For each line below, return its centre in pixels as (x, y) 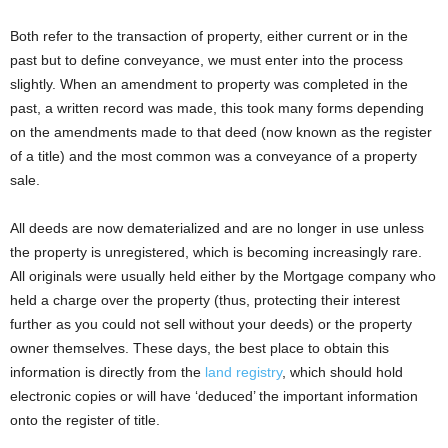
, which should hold (342, 371)
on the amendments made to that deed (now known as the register (221, 131)
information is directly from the (107, 371)
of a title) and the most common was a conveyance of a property (213, 155)
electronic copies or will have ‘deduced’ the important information (214, 395)
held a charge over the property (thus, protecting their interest (205, 299)
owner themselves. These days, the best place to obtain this (199, 347)
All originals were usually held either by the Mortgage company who (223, 275)
